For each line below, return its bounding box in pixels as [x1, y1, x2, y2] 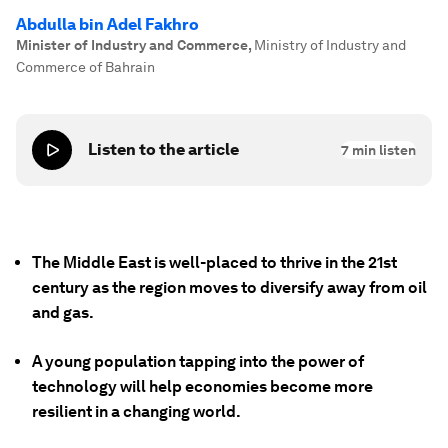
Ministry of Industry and [254, 37, 406, 53]
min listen [349, 142, 416, 158]
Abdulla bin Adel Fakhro [16, 15, 199, 34]
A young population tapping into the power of [32, 352, 364, 371]
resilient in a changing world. [32, 402, 241, 421]
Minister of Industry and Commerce [16, 37, 248, 53]
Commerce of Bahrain [16, 59, 155, 75]
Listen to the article [88, 140, 239, 159]
